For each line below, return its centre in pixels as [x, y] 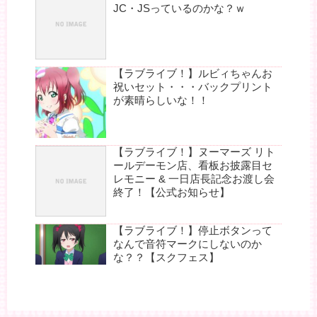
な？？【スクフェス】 [166, 258]
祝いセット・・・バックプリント [193, 87]
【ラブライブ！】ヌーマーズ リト [194, 152]
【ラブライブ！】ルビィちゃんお [193, 74]
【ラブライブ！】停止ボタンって [193, 231]
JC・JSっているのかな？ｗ [179, 8]
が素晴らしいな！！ [161, 100]
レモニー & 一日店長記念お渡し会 [194, 179]
